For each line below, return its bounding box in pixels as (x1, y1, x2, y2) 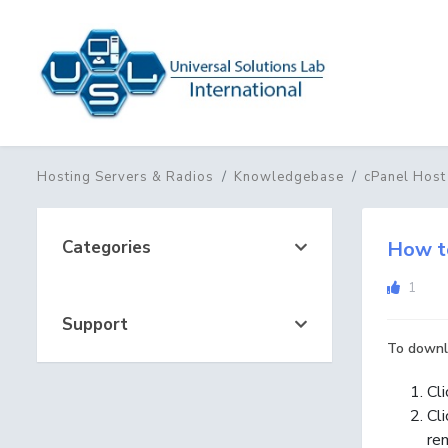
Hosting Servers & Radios (37, 168, 214, 186)
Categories (52, 236, 151, 259)
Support (52, 313, 128, 336)
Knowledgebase (234, 168, 344, 186)
